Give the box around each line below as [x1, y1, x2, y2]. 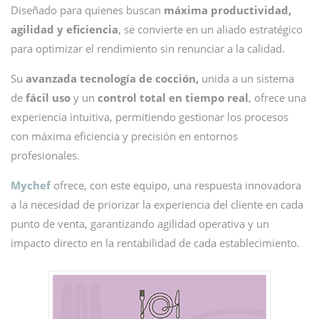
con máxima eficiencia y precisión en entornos [11, 129, 238, 143]
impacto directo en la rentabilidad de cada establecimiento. [11, 236, 300, 250]
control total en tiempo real [98, 90, 249, 105]
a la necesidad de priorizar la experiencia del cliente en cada [11, 197, 303, 211]
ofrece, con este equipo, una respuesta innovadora [51, 178, 301, 192]
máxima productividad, [164, 3, 291, 17]
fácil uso [26, 90, 70, 105]
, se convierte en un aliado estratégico [118, 22, 303, 36]
